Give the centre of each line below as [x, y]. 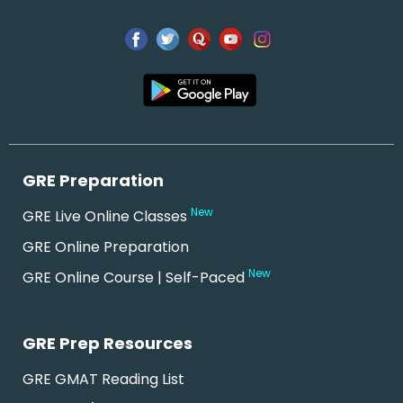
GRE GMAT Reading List [103, 380]
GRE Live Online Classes [107, 217]
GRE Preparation [93, 181]
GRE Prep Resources [107, 344]
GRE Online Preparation [106, 247]
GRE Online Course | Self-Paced [135, 278]
